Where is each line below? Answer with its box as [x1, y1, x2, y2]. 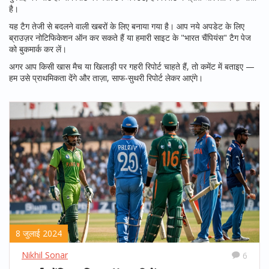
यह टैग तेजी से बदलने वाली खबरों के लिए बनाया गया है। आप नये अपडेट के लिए [9, 20, 244, 32]
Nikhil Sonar [22, 249, 68, 261]
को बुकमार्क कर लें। [9, 43, 67, 55]
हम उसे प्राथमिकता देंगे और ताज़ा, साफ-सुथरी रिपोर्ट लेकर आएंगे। [9, 72, 203, 83]
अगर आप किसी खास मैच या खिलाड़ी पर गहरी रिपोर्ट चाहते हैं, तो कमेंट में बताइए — [9, 61, 255, 72]
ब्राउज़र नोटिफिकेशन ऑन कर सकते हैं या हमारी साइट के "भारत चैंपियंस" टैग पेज [9, 32, 251, 43]
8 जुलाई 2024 [16, 228, 62, 239]
